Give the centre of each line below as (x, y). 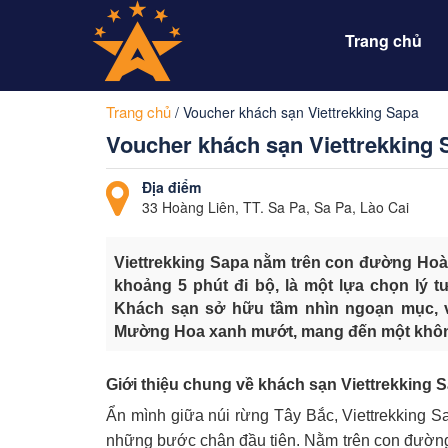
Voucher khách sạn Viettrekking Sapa (301, 112)
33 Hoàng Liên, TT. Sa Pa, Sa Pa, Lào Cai (275, 207)
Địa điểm (171, 187)
